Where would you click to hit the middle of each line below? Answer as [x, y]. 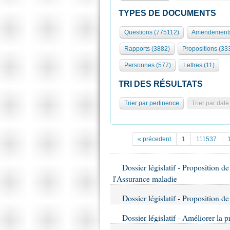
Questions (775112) [152, 32]
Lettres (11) [199, 65]
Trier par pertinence [152, 103]
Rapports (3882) [147, 49]
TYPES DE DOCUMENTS [167, 13]
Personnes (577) [148, 65]
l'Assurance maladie [145, 179]
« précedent [154, 139]
